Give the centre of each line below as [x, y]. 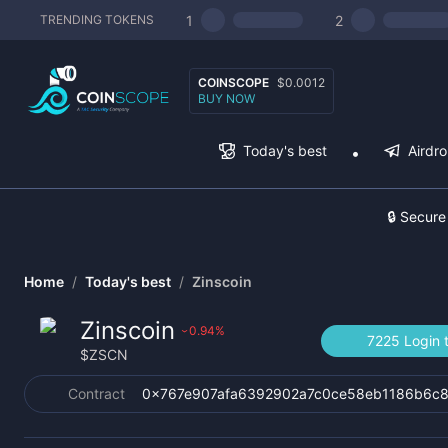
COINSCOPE [233, 82]
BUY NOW [226, 98]
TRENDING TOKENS [97, 19]
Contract [96, 393]
